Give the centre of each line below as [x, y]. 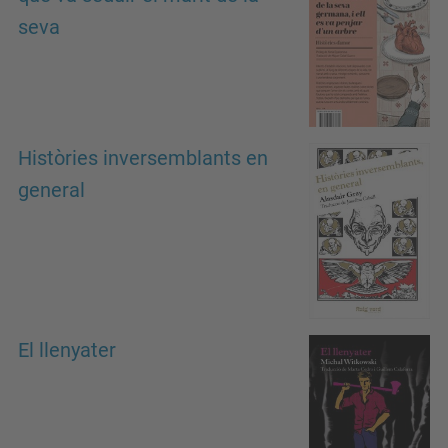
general [51, 190]
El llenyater [67, 351]
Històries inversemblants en [143, 158]
